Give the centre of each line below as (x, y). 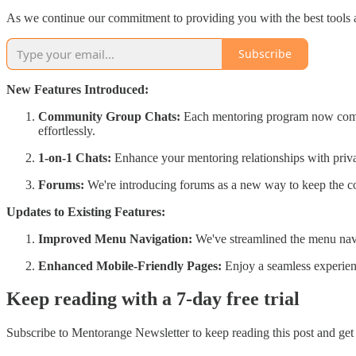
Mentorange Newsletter (130, 333)
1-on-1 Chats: (75, 157)
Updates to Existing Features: (86, 211)
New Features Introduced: (77, 89)
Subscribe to (39, 333)
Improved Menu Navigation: (115, 238)
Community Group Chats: (109, 116)
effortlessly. (67, 130)
